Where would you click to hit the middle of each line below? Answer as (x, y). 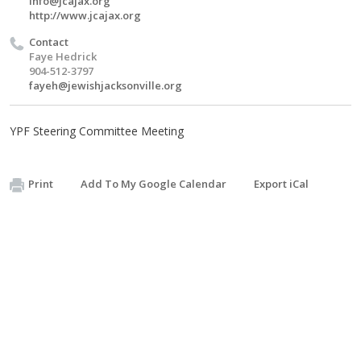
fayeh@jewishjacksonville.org (106, 85)
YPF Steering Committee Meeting (98, 131)
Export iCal (281, 184)
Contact (49, 42)
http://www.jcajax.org (85, 15)
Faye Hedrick (63, 56)
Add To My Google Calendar (154, 184)
